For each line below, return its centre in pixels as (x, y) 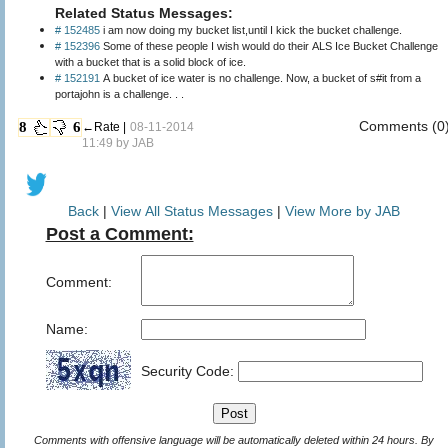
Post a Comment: (119, 233)
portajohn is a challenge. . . (119, 93)
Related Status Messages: (144, 12)
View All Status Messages (192, 210)
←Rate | (104, 126)
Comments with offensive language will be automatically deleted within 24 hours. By (227, 439)
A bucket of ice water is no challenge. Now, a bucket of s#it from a (260, 77)
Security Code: (189, 370)
